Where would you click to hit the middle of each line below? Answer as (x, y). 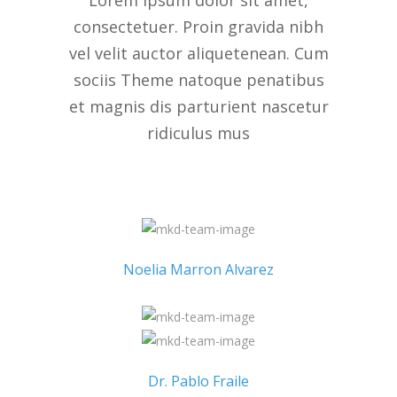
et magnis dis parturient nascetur (198, 106)
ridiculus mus (198, 133)
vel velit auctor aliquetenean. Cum (198, 53)
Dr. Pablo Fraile (198, 381)
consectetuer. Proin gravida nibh (198, 27)
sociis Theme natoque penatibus (198, 80)
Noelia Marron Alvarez (198, 270)
